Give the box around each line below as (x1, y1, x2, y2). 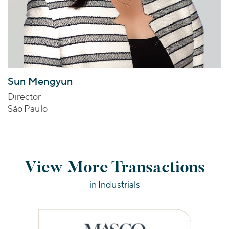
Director (8, 91, 41, 102)
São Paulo (8, 103, 48, 114)
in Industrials (89, 179, 140, 190)
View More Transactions (24, 156, 205, 178)
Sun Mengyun (8, 75, 73, 88)
